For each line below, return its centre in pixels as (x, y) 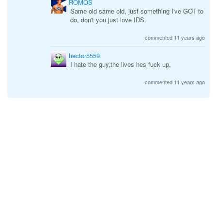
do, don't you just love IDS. (108, 20)
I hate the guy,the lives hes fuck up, (121, 64)
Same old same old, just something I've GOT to (137, 11)
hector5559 (84, 55)
